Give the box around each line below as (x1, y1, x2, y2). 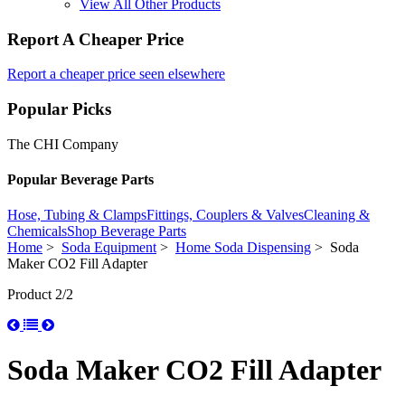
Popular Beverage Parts (7, 172, 154, 188)
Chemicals (7, 223, 67, 240)
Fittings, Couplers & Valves (146, 207, 304, 223)
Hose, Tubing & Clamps (7, 207, 146, 223)
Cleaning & (304, 207, 370, 223)
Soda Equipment (61, 240, 156, 256)
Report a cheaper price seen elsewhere (7, 66, 225, 82)
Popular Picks (7, 99, 111, 119)
